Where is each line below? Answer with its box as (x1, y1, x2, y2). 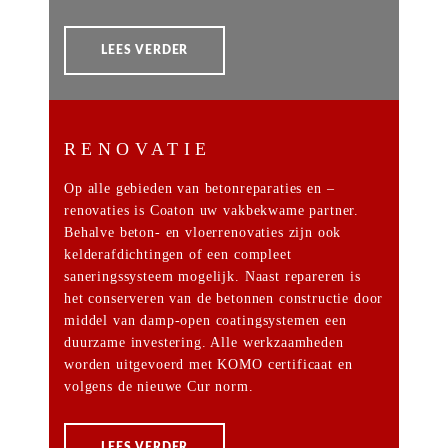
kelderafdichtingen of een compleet (64, 247, 292, 262)
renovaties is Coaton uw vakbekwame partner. (64, 203, 360, 218)
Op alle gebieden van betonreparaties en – (64, 181, 335, 196)
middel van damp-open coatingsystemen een (64, 313, 347, 328)
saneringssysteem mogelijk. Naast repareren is (64, 269, 361, 284)
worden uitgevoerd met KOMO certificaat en (64, 357, 353, 372)
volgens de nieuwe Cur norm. (64, 379, 254, 394)
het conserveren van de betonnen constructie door (64, 291, 384, 306)
